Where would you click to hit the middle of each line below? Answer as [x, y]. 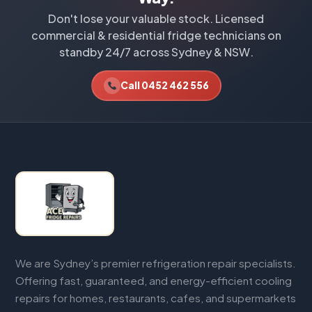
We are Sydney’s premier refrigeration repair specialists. [156, 263]
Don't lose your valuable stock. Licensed [156, 18]
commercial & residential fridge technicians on [156, 35]
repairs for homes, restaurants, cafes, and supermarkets [156, 298]
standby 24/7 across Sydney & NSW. [156, 52]
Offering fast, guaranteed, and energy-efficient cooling [154, 281]
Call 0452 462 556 [164, 86]
